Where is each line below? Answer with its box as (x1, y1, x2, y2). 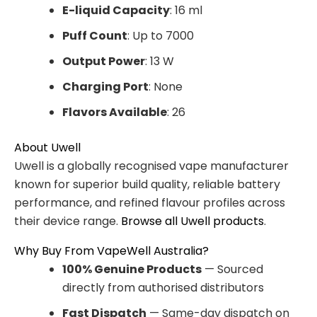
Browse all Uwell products (121, 212, 264, 229)
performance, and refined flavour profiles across (14, 194, 285, 211)
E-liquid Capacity (62, 1, 170, 18)
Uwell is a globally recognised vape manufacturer (14, 157, 289, 174)
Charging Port (62, 78, 149, 95)
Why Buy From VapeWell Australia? (14, 242, 209, 259)
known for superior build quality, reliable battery (14, 175, 280, 192)
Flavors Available (62, 103, 167, 120)
